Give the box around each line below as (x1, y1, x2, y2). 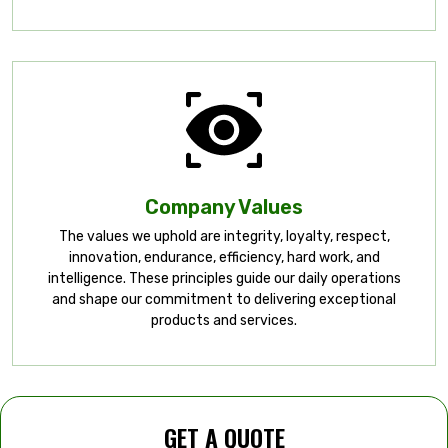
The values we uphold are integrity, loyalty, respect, (58, 228, 390, 245)
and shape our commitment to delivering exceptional (52, 291, 396, 308)
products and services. (151, 312, 297, 329)
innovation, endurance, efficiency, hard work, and (68, 249, 380, 266)
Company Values (145, 195, 303, 219)
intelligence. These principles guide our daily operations (47, 270, 401, 287)
